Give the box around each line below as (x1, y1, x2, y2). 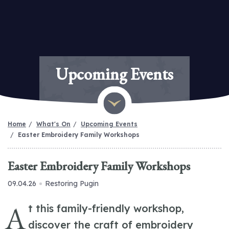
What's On (36, 120, 71, 128)
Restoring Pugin (45, 179, 99, 188)
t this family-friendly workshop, (28, 202, 185, 215)
